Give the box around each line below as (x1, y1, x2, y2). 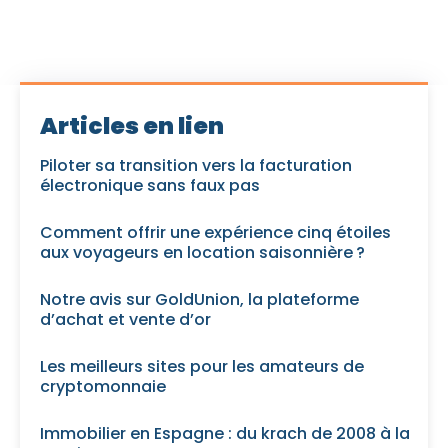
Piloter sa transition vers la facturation (40, 153, 352, 177)
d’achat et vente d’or (40, 307, 211, 331)
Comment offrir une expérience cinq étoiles (40, 220, 391, 244)
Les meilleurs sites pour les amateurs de (40, 354, 364, 378)
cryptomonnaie (40, 374, 166, 398)
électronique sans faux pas (40, 173, 260, 197)
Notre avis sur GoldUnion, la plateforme (40, 287, 359, 311)
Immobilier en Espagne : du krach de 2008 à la (40, 421, 410, 445)
